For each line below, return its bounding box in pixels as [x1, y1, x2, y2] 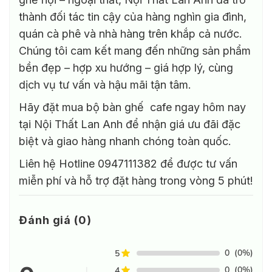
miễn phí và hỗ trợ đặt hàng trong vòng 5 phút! [19, 174, 253, 188]
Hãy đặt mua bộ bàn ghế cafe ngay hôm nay [19, 101, 246, 114]
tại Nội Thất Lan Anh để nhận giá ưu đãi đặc [19, 118, 240, 131]
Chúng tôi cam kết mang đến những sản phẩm [19, 44, 251, 58]
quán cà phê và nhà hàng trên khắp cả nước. [19, 27, 242, 41]
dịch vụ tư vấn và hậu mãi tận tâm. [19, 78, 191, 92]
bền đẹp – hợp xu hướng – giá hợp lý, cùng [19, 61, 233, 75]
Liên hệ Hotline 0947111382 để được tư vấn [19, 157, 237, 171]
